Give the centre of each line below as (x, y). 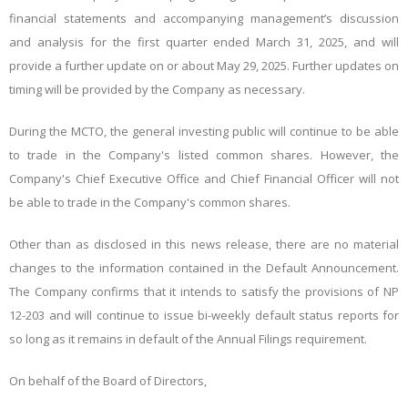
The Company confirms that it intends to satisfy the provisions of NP (204, 291)
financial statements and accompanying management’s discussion (204, 18)
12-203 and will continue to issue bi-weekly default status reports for (204, 315)
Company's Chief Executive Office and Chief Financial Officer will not (204, 178)
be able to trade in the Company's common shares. (150, 202)
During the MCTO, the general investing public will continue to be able (204, 131)
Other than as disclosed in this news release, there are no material (204, 244)
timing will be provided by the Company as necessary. (157, 89)
